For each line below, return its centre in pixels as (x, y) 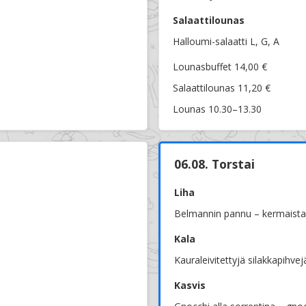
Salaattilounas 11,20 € (222, 88)
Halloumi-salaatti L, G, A (226, 42)
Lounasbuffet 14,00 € (220, 67)
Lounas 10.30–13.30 (217, 109)
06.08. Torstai (214, 164)
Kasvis (190, 286)
